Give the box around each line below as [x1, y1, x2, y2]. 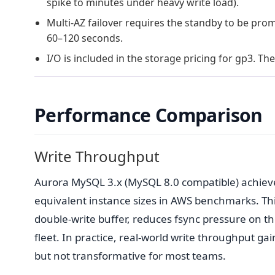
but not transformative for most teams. [34, 248, 226, 263]
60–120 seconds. [47, 31, 123, 45]
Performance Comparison [34, 102, 263, 128]
